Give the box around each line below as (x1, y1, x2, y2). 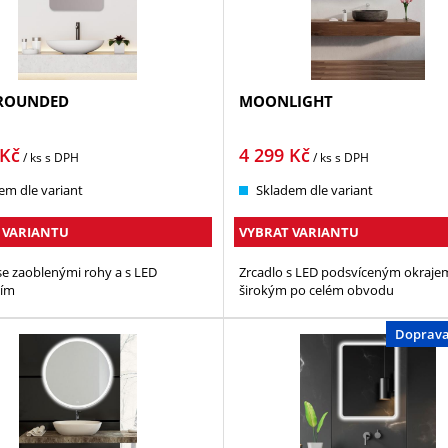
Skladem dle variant (255, 181, 373, 200)
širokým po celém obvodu (238, 281, 394, 300)
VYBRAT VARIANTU (238, 223, 359, 242)
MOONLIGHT (238, 91, 333, 112)
